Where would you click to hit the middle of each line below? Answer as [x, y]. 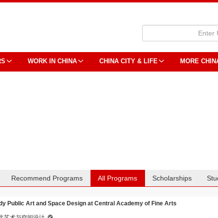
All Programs [118, 178]
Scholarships [172, 178]
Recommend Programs [47, 178]
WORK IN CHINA [52, 61]
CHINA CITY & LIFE [128, 61]
